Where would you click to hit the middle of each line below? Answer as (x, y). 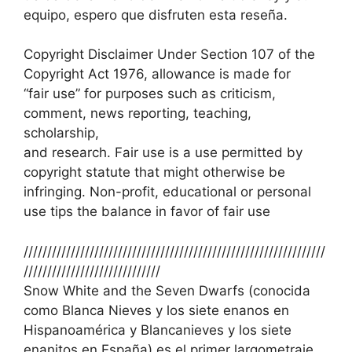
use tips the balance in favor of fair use (147, 212)
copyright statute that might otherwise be (154, 172)
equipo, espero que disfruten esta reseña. (156, 15)
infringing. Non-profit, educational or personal (167, 192)
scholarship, (61, 133)
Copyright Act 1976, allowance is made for (157, 74)
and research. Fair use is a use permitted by (163, 153)
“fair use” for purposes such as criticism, (150, 94)
